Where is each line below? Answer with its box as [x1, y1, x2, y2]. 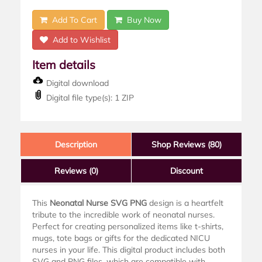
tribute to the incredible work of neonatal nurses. [32, 209, 215, 220]
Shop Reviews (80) [151, 139, 222, 150]
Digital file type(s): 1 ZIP [44, 92, 134, 103]
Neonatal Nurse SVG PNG [50, 197, 147, 208]
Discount [170, 165, 203, 176]
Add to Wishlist [48, 34, 111, 45]
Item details [32, 57, 95, 72]
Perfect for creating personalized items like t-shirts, [32, 220, 223, 232]
